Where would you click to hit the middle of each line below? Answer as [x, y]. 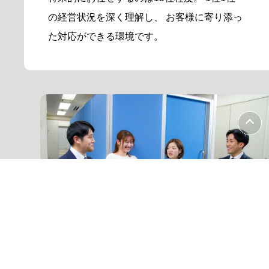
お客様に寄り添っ [203, 17]
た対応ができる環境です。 [106, 37]
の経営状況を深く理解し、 [106, 17]
